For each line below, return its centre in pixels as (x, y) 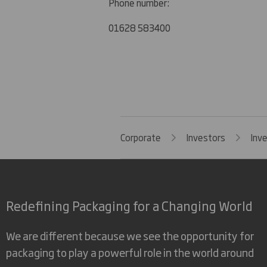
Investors (206, 138)
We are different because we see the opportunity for (130, 235)
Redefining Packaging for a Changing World (129, 206)
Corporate (141, 138)
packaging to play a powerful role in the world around (130, 252)
